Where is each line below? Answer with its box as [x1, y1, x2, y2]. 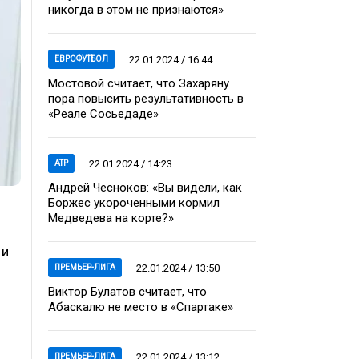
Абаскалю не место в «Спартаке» [48, 300, 233, 314]
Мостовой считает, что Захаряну [48, 76, 229, 91]
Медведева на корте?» [48, 211, 174, 225]
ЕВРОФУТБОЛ [54, 54, 108, 63]
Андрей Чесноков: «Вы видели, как [48, 180, 242, 195]
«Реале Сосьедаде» [48, 107, 159, 121]
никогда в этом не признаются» [48, 2, 224, 17]
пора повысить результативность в [48, 91, 244, 106]
